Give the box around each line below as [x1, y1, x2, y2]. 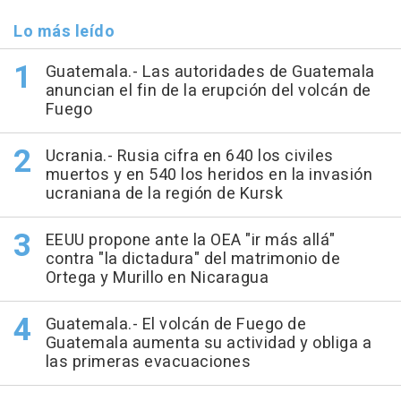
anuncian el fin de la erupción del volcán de [45, 79, 371, 103]
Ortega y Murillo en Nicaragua [45, 266, 269, 290]
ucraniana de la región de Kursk [45, 182, 283, 206]
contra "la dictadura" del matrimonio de [45, 247, 340, 271]
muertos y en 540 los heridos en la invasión [45, 163, 372, 187]
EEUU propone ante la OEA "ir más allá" [45, 228, 336, 252]
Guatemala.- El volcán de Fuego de [45, 312, 306, 337]
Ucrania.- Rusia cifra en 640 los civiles [45, 144, 334, 168]
